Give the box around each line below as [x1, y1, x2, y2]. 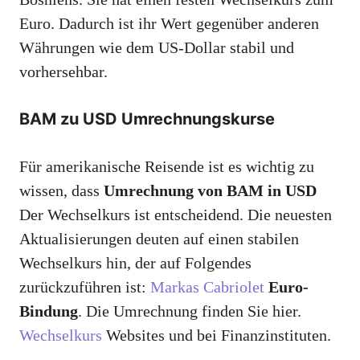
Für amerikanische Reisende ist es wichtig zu [19, 157, 314, 176]
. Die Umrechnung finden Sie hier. [78, 302, 301, 321]
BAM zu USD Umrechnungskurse [19, 109, 275, 129]
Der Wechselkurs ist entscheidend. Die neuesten [19, 206, 332, 224]
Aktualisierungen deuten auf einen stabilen [19, 230, 299, 248]
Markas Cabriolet [150, 278, 264, 297]
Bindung [19, 302, 78, 321]
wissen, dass [19, 182, 104, 200]
